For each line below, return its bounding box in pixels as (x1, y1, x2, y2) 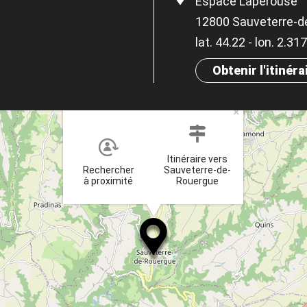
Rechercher (82, 164, 134, 175)
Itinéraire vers (167, 153, 228, 164)
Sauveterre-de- (164, 164, 231, 175)
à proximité (84, 175, 133, 186)
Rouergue (176, 175, 219, 186)
